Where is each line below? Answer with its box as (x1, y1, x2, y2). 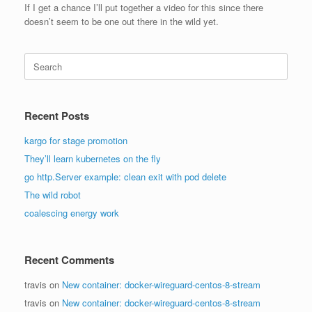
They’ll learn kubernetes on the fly (24, 152, 161, 166)
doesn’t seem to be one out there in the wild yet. (24, 15, 219, 29)
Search (24, 52, 52, 66)
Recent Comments (24, 252, 114, 268)
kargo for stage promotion (24, 134, 127, 148)
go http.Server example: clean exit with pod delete (24, 170, 226, 184)
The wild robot (24, 188, 81, 202)
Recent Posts (24, 108, 89, 124)
